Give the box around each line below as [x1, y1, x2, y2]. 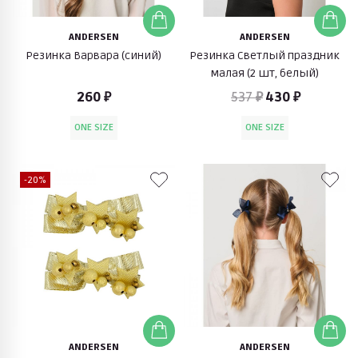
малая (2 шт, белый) [210, 66, 319, 80]
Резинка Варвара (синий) [26, 48, 161, 62]
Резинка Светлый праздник [189, 48, 340, 62]
